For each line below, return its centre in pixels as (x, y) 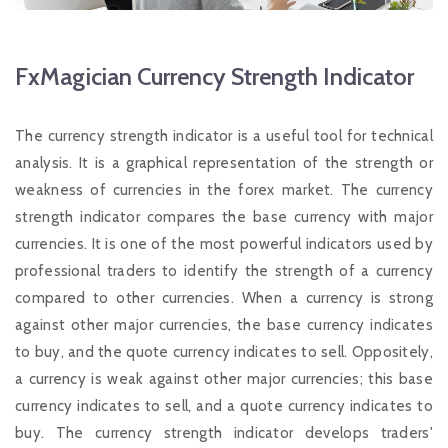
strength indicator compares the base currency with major (224, 217)
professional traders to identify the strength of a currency (224, 271)
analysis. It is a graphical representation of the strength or (224, 163)
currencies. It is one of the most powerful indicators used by (224, 244)
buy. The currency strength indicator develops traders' (224, 433)
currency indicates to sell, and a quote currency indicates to (224, 406)
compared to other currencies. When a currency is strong (224, 298)
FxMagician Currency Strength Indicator (214, 77)
